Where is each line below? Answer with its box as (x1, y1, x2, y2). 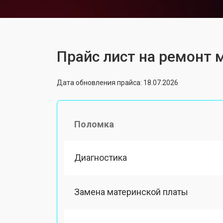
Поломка (74, 118, 114, 129)
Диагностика (74, 152, 127, 163)
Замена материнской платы (74, 186, 188, 197)
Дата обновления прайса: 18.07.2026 (57, 78, 178, 87)
